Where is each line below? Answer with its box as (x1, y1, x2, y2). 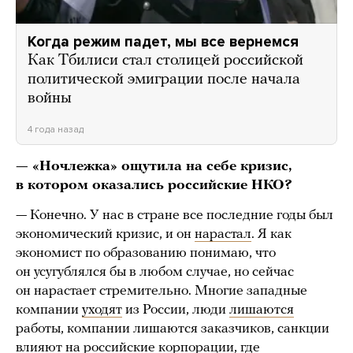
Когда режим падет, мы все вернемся (28, 32, 299, 50)
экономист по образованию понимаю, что (16, 245, 276, 261)
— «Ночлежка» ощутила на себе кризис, (16, 158, 292, 174)
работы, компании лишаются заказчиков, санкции (16, 321, 329, 336)
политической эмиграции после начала (28, 71, 300, 87)
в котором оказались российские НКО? (16, 177, 292, 193)
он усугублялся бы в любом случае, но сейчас (16, 264, 294, 280)
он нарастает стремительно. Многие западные (16, 283, 307, 299)
